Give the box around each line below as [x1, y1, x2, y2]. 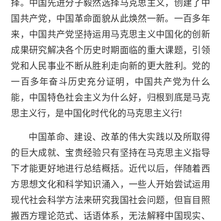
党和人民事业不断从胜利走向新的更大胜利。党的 [11, 60, 210, 72]
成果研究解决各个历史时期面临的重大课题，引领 [11, 44, 210, 56]
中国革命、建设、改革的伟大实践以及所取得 [29, 131, 210, 143]
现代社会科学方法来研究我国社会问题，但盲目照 [11, 194, 210, 206]
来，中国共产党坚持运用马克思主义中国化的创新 [11, 28, 210, 40]
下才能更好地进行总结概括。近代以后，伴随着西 [11, 162, 210, 175]
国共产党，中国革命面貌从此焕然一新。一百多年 [11, 12, 210, 25]
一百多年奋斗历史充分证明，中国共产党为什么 [11, 75, 210, 88]
